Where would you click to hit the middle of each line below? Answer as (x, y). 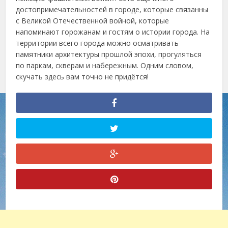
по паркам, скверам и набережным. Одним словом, (105, 65)
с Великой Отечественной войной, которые (93, 21)
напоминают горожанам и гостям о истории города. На (113, 32)
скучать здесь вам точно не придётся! (82, 77)
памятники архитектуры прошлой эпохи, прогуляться (109, 54)
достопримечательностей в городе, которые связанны (112, 9)
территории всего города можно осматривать (97, 43)
